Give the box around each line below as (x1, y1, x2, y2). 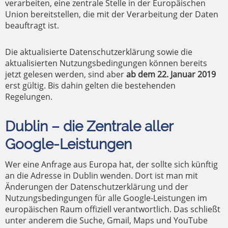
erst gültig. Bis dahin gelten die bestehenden (5, 80, 176, 91)
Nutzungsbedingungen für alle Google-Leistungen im (5, 192, 207, 204)
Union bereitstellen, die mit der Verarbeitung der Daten (5, 9, 218, 20)
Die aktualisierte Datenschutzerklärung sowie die (5, 46, 192, 58)
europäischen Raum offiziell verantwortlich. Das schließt (5, 204, 220, 215)
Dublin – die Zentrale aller (5, 118, 173, 135)
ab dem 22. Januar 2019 (126, 69, 216, 80)
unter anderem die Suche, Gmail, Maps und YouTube (5, 215, 208, 226)
